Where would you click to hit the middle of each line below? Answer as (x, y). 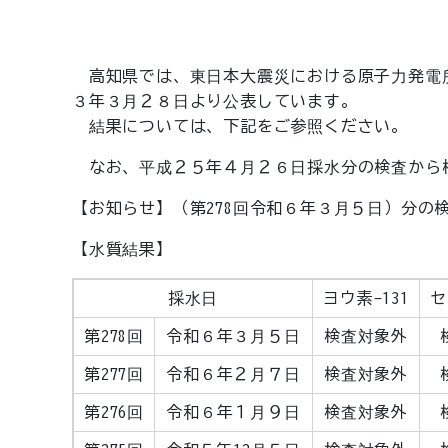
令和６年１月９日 (233, 412)
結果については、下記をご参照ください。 (240, 126)
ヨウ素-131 (366, 298)
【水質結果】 (131, 249)
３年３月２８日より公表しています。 (215, 101)
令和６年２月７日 (233, 374)
